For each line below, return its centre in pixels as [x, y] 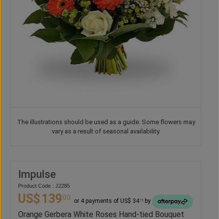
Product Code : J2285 [44, 186]
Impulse [37, 175]
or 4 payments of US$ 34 [107, 201]
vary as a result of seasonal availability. [106, 131]
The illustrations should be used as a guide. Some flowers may [106, 122]
